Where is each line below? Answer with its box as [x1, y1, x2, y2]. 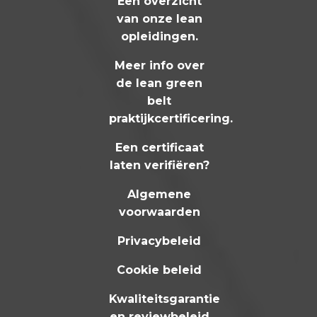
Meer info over [114, 58, 204, 72]
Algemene [127, 187, 192, 201]
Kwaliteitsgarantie [109, 292, 221, 306]
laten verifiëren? [109, 158, 209, 172]
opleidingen [120, 29, 195, 43]
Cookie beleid [117, 263, 202, 277]
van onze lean [116, 11, 202, 25]
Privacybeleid [117, 234, 202, 248]
